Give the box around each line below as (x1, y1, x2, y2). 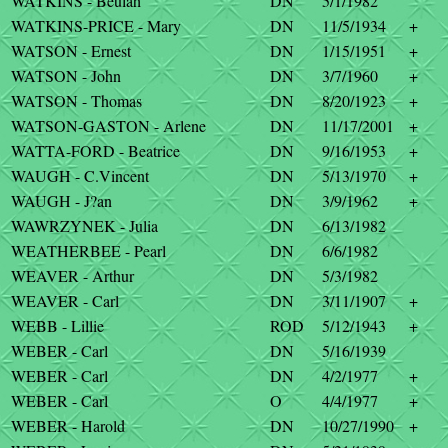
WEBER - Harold (11, 415, 125, 436)
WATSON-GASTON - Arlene (11, 115, 206, 136)
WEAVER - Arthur (11, 265, 134, 286)
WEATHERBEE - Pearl (11, 240, 166, 261)
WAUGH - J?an (11, 190, 112, 211)
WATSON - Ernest (11, 40, 131, 61)
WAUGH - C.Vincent (11, 165, 149, 186)
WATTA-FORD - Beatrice (11, 140, 180, 161)
